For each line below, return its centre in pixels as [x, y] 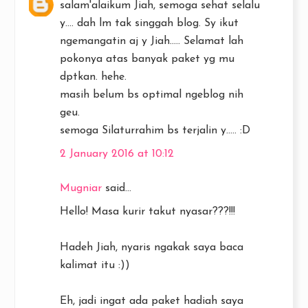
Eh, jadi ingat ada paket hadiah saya [152, 301]
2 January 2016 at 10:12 [117, 154]
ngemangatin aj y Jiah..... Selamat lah [152, 41]
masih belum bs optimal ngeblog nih [152, 95]
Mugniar [81, 188]
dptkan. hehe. [93, 77]
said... [117, 188]
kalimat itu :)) [95, 265]
